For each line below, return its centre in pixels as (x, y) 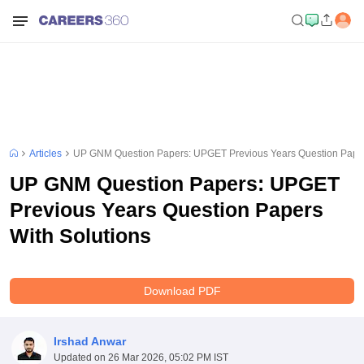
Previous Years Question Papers (167, 210)
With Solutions (80, 236)
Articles (45, 154)
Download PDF (182, 290)
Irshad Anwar (89, 341)
